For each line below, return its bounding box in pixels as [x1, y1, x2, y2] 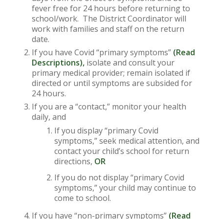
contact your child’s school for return [54, 146, 189, 156]
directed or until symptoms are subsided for [31, 78, 192, 88]
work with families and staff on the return [31, 23, 184, 34]
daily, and [31, 111, 66, 122]
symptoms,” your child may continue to [54, 182, 196, 193]
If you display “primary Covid [54, 125, 158, 136]
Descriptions [31, 57, 80, 68]
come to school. [54, 193, 111, 203]
